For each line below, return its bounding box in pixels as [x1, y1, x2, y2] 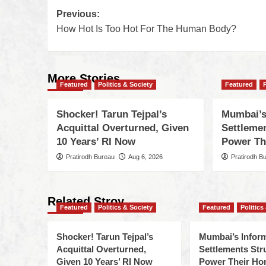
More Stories [47, 72, 120, 85]
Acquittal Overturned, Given [56, 122, 189, 134]
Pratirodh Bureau [65, 153, 115, 161]
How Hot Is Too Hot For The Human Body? [56, 24, 236, 34]
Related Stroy [47, 195, 124, 208]
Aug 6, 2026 [128, 153, 163, 161]
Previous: [56, 9, 100, 20]
